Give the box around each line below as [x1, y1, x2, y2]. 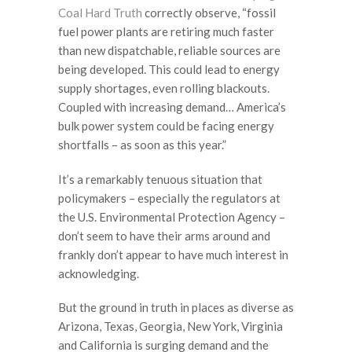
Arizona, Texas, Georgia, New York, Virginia [58, 319, 283, 334]
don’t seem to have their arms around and [58, 228, 270, 243]
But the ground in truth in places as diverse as [58, 300, 294, 315]
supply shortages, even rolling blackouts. [58, 81, 269, 96]
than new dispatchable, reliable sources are [58, 43, 280, 58]
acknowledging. [58, 266, 139, 280]
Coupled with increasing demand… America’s [58, 100, 286, 115]
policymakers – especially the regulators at [58, 190, 280, 205]
